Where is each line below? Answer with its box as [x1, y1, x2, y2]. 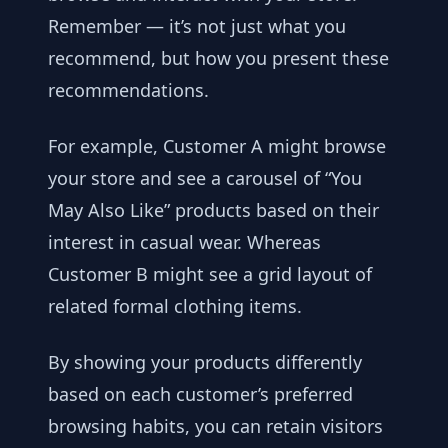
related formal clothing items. [48, 293, 302, 318]
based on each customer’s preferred [48, 381, 353, 406]
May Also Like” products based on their [48, 197, 379, 222]
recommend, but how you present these [48, 45, 389, 70]
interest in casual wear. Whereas [48, 229, 321, 254]
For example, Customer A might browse [48, 133, 386, 158]
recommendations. [48, 77, 209, 102]
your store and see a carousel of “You [48, 165, 362, 190]
